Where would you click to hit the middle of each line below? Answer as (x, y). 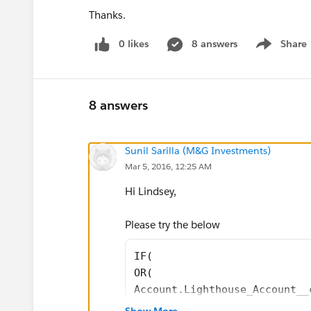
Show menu (279, 51)
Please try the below (173, 224)
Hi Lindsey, (151, 191)
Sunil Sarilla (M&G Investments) (198, 150)
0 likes (134, 44)
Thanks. (107, 15)
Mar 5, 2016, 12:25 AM (168, 166)
